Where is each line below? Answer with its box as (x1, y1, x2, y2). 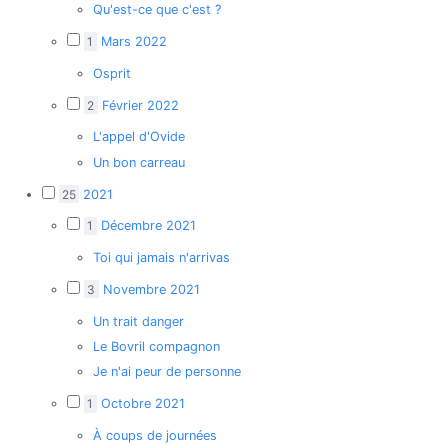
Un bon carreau (92, 154, 185, 170)
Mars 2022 (100, 33, 167, 49)
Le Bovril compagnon (92, 339, 220, 355)
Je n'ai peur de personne (92, 364, 241, 380)
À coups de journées (92, 428, 217, 444)
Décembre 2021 (100, 218, 196, 234)
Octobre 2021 (100, 396, 185, 412)
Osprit (92, 65, 131, 81)
